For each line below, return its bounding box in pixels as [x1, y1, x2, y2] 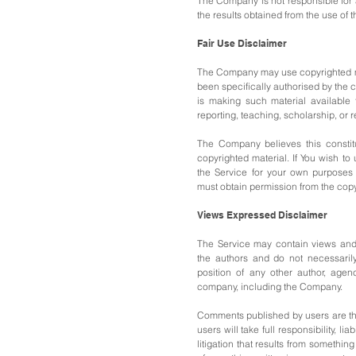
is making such [197, 95, 272, 106]
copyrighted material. [197, 152, 293, 164]
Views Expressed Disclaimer [197, 209, 332, 221]
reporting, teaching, [197, 109, 284, 121]
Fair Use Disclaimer [197, 37, 287, 49]
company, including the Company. [197, 281, 342, 292]
